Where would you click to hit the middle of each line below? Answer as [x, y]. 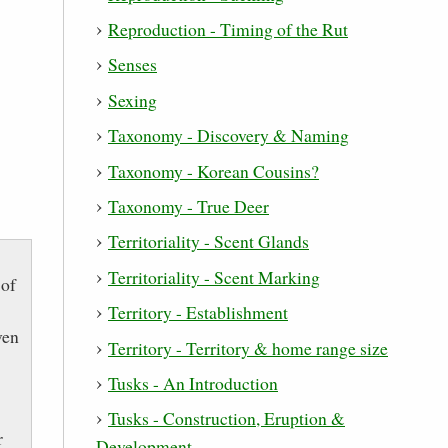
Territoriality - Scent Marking [214, 276]
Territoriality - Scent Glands [208, 241]
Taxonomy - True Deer [188, 206]
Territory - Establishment [198, 312]
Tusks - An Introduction [193, 382]
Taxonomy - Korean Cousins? [213, 170]
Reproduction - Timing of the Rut [228, 29]
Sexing [132, 99]
